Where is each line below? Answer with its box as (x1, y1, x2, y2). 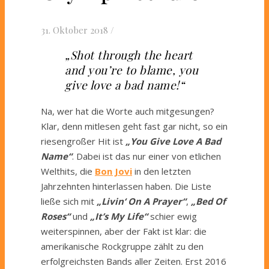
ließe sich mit (41, 195, 97, 207)
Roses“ (41, 210, 70, 222)
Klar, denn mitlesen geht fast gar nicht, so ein (41, 119, 228, 132)
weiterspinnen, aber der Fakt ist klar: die (41, 225, 207, 237)
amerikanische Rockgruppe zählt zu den (41, 240, 204, 252)
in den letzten (132, 165, 191, 177)
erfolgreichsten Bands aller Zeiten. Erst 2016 (41, 255, 226, 267)
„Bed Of (191, 195, 226, 207)
